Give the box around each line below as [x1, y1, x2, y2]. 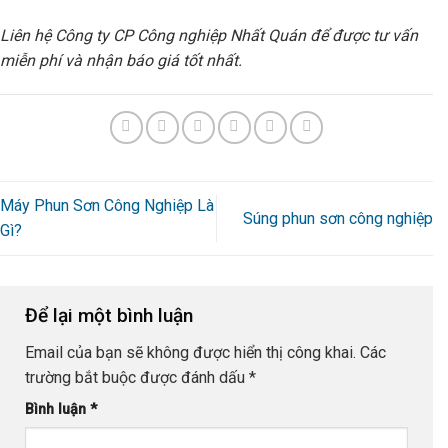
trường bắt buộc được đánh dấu [25, 368, 249, 388]
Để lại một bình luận [25, 303, 198, 327]
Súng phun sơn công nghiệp [243, 208, 433, 228]
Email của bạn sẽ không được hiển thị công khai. [25, 343, 356, 363]
